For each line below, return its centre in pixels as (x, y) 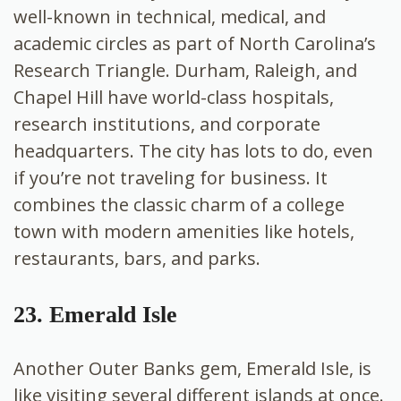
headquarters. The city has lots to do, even (193, 150)
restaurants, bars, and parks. (137, 258)
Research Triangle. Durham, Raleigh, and (185, 70)
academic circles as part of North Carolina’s (195, 43)
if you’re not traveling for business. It (171, 177)
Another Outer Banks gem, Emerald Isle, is (192, 368)
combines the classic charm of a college (179, 204)
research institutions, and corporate (167, 124)
